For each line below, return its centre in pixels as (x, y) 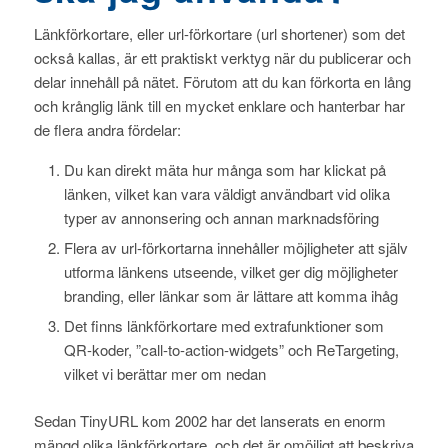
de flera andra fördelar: (107, 129)
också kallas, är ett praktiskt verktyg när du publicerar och (222, 57)
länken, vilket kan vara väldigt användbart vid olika (226, 193)
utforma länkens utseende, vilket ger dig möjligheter (230, 271)
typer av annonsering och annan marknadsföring (221, 217)
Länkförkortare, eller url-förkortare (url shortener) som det (219, 33)
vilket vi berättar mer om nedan (164, 373)
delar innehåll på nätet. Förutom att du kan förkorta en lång (222, 81)
